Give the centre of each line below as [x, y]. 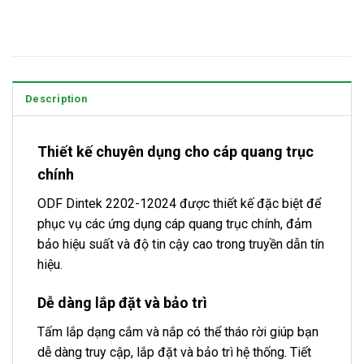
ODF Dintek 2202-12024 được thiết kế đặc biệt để [179, 204]
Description [56, 99]
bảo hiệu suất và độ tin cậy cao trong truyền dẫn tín [181, 245]
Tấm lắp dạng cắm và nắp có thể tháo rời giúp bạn [178, 331]
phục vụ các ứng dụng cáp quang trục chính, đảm [175, 224]
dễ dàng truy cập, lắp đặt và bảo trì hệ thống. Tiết [174, 352]
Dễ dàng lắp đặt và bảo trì [122, 302]
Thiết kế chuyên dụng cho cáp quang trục [175, 152]
